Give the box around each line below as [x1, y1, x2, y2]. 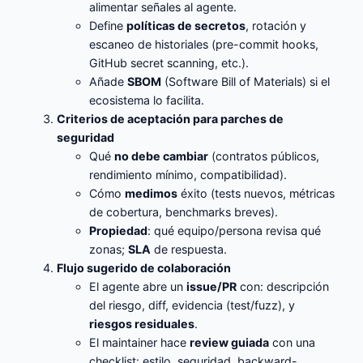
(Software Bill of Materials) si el [161, 75, 331, 89]
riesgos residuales [89, 317, 195, 331]
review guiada [190, 335, 270, 350]
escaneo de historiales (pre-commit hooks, [89, 37, 319, 52]
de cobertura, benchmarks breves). [89, 205, 279, 220]
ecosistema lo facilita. [89, 93, 205, 108]
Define [89, 19, 127, 33]
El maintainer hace [89, 335, 190, 350]
